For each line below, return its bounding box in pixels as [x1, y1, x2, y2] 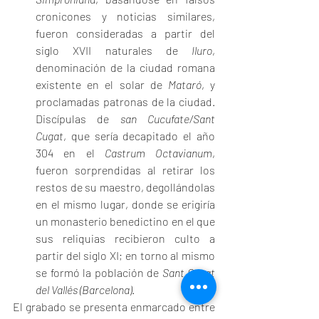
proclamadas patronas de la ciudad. [36, 95, 215, 109]
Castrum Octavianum [104, 146, 212, 160]
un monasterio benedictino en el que [36, 214, 215, 229]
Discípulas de [36, 112, 120, 126]
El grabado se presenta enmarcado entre [13, 300, 215, 314]
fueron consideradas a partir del [36, 26, 215, 41]
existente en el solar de [36, 78, 168, 92]
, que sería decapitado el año [63, 129, 215, 143]
